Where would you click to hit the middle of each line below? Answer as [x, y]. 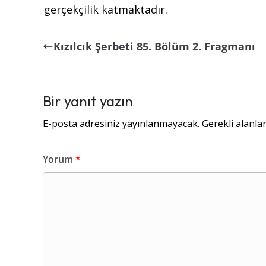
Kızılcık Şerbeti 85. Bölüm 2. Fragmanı [154, 47]
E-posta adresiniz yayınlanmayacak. [121, 124]
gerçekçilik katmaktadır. [106, 10]
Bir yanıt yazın [88, 101]
